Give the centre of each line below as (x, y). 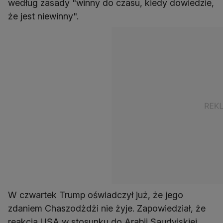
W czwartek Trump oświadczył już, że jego (96, 195)
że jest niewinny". (43, 16)
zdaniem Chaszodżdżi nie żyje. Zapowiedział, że (107, 209)
